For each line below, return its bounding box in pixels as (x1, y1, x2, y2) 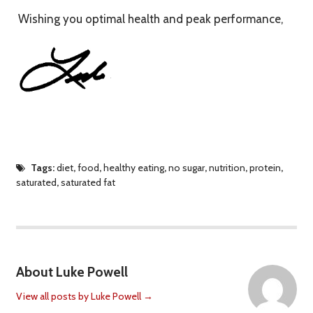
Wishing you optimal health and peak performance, (17, 11, 283, 26)
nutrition (209, 161, 246, 175)
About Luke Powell (15, 263, 128, 280)
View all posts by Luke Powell (15, 289, 143, 303)
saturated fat (60, 176, 115, 189)
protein (249, 161, 282, 175)
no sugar (168, 161, 205, 175)
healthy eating (103, 161, 165, 175)
